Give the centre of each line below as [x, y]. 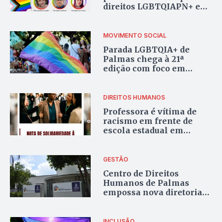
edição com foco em [144, 68]
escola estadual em [143, 130]
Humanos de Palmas [146, 183]
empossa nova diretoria [153, 192]
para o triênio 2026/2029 [155, 201]
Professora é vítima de [150, 111]
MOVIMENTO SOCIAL [135, 35]
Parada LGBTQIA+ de [147, 49]
